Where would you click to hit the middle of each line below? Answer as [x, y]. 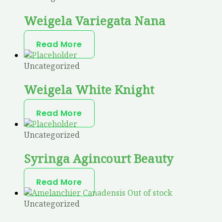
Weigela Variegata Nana [95, 21]
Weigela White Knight [89, 90]
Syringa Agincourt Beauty [99, 158]
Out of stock [150, 193]
